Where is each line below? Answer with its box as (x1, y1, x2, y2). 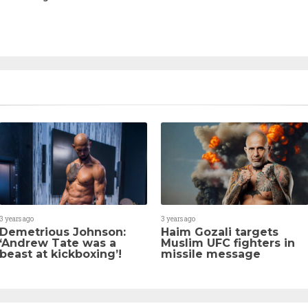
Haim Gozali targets (161, 225, 278, 239)
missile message (161, 247, 261, 261)
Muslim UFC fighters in (161, 236, 295, 250)
